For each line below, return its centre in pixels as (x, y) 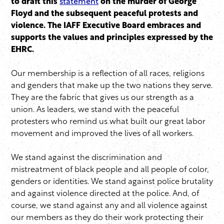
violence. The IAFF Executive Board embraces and (106, 26)
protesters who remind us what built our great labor (108, 122)
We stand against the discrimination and (86, 158)
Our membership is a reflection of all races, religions (108, 74)
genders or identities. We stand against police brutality (112, 182)
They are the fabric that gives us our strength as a (102, 98)
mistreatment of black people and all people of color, (110, 170)
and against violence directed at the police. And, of (105, 194)
